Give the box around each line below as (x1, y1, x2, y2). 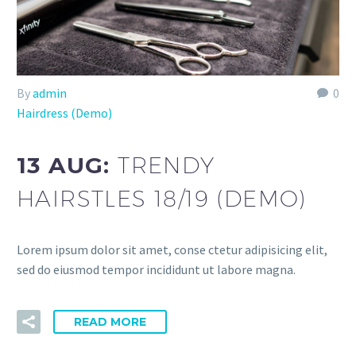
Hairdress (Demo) (17, 105, 112, 122)
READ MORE (74, 314, 146, 329)
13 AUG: (17, 151, 118, 179)
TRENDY (118, 151, 215, 178)
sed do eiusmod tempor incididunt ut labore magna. (17, 261, 296, 278)
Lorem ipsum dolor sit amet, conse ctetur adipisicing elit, (17, 242, 327, 258)
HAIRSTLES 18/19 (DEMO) (17, 184, 307, 211)
